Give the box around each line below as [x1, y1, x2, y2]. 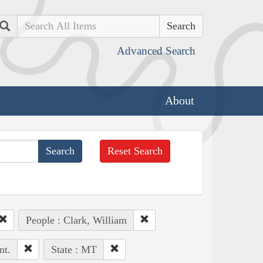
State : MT [50, 243, 97, 255]
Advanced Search [117, 45, 195, 57]
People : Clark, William [25, 214, 127, 226]
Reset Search [107, 144, 163, 157]
